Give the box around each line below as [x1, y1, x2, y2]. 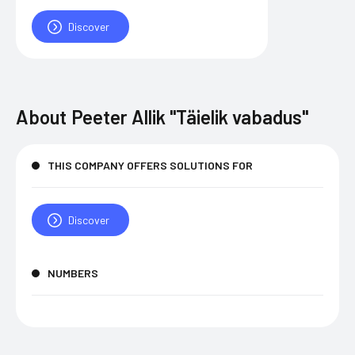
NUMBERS [48, 266, 98, 280]
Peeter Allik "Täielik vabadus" [71, 105, 308, 128]
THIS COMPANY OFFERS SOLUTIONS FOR [48, 158, 253, 172]
